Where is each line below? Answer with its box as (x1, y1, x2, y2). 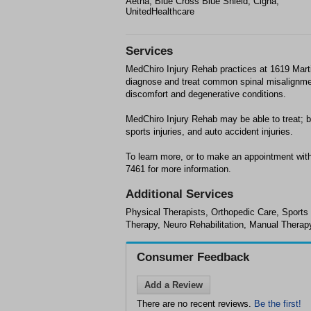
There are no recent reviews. (137, 299, 254, 309)
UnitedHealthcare (126, 6, 194, 17)
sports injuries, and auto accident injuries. (126, 126, 293, 137)
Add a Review (144, 280, 203, 290)
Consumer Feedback (137, 251, 249, 264)
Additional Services (126, 187, 233, 201)
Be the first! (254, 299, 301, 309)
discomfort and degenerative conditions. (126, 89, 286, 99)
